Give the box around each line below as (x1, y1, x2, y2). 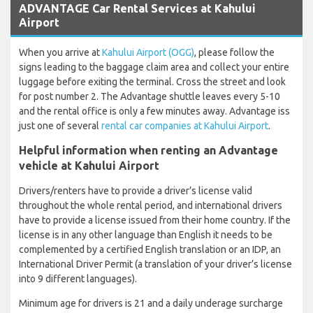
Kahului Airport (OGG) (102, 46, 194, 58)
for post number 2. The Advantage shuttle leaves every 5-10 (19, 90, 280, 102)
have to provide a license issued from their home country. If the (19, 214, 291, 226)
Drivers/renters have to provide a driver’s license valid (19, 184, 252, 196)
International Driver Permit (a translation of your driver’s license (19, 258, 292, 270)
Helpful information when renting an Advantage (19, 143, 278, 156)
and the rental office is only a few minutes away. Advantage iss (19, 105, 290, 117)
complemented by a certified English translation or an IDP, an (19, 243, 281, 255)
